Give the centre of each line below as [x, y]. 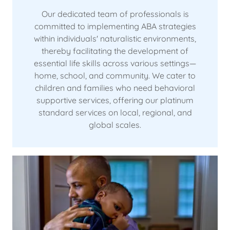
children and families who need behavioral [115, 88]
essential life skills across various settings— [115, 63]
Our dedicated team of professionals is [115, 14]
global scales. [115, 125]
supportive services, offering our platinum [115, 100]
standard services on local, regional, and [115, 113]
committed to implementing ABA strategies [115, 26]
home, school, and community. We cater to [115, 76]
